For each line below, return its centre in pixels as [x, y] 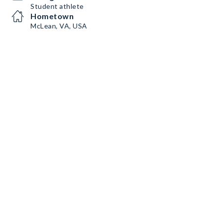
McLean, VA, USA [59, 26]
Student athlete [57, 6]
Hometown [52, 16]
